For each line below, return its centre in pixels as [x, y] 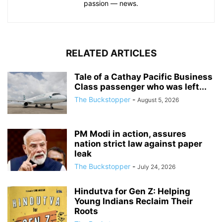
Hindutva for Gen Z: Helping [132, 192]
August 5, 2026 [158, 100]
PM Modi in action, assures [130, 134]
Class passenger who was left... [140, 87]
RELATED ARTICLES [111, 54]
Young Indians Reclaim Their [134, 201]
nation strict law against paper [138, 144]
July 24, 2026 [156, 167]
